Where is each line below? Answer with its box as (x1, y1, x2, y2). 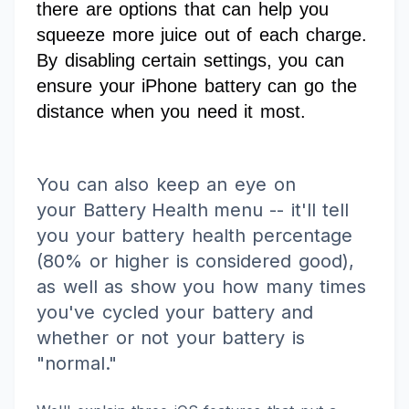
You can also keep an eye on (37, 173, 296, 196)
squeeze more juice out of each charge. (37, 25, 367, 46)
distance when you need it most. (37, 101, 313, 122)
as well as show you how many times (37, 276, 367, 299)
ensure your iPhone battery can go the (37, 76, 357, 97)
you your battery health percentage (37, 225, 353, 247)
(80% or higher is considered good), (37, 250, 355, 273)
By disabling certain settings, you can (37, 50, 344, 71)
